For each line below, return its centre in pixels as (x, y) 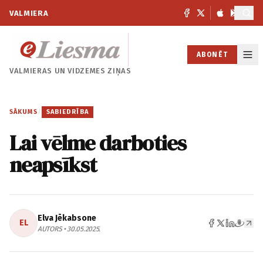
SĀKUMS (23, 112)
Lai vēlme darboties (98, 143)
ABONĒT (212, 54)
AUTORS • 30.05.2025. (69, 229)
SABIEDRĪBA (67, 112)
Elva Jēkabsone (67, 218)
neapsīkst (53, 165)
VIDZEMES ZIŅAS (100, 71)
